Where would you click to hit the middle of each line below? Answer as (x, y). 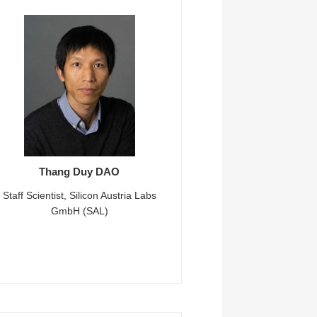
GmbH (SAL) (79, 211)
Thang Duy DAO (80, 172)
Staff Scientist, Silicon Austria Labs (79, 195)
